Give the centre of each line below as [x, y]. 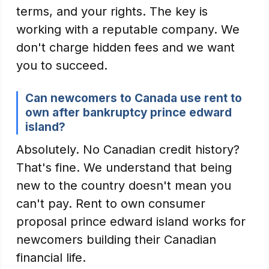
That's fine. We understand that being [124, 168]
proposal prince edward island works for [131, 222]
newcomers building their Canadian [116, 240]
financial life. [51, 258]
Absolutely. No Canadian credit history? [128, 150]
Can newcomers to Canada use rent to [134, 98]
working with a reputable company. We [128, 29]
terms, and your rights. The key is [112, 11]
